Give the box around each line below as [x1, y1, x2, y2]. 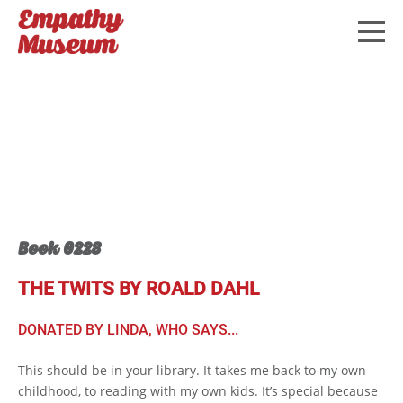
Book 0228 [18, 237, 101, 259]
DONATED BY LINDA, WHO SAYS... [18, 320, 238, 338]
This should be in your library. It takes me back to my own [18, 361, 366, 379]
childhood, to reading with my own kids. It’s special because [18, 381, 378, 399]
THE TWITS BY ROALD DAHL [18, 277, 259, 300]
